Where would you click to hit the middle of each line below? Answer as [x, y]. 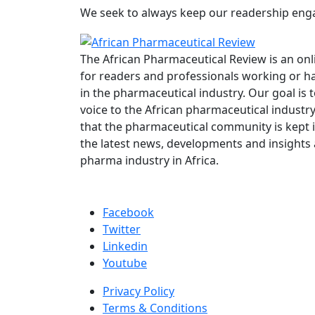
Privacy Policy [139, 291]
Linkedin [125, 246]
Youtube [125, 263]
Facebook [128, 212]
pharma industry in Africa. [149, 160]
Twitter [122, 229]
